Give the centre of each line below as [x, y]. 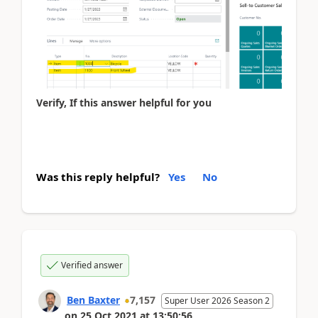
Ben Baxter [93, 300]
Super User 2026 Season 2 [217, 300]
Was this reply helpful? [98, 176]
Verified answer [92, 265]
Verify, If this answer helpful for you [124, 103]
